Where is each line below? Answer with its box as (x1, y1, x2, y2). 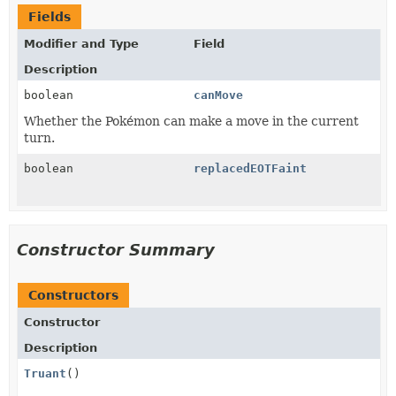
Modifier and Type (24, 37, 139, 50)
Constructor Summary (17, 240, 215, 259)
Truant (24, 367, 66, 380)
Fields (28, 10, 71, 24)
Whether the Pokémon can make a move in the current (24, 114, 359, 128)
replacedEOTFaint (194, 162, 307, 175)
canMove (194, 88, 243, 102)
